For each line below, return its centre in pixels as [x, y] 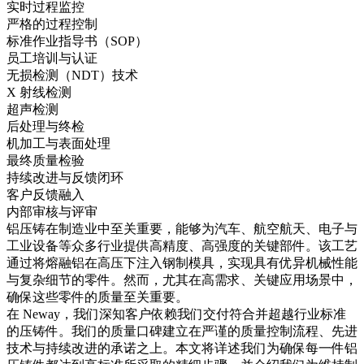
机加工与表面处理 [58, 143]
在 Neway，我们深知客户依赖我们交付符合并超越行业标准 [176, 314]
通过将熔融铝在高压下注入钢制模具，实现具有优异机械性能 [182, 262]
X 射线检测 [39, 92]
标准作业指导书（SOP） [77, 41]
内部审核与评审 [52, 211]
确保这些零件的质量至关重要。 [97, 297]
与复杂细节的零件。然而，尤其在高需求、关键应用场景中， [182, 279]
